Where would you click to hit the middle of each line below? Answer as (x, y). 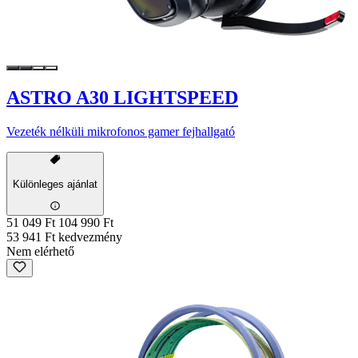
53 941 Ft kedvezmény (64, 237)
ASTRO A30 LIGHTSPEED (122, 98)
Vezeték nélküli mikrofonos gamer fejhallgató (121, 131)
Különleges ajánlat (55, 184)
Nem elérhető (40, 252)
